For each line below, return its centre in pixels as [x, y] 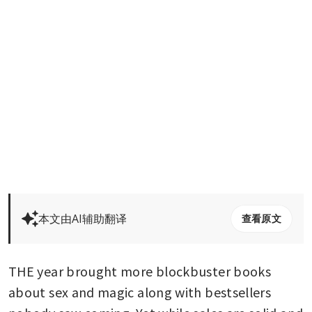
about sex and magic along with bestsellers [140, 291]
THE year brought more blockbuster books [140, 271]
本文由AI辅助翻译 [83, 218]
